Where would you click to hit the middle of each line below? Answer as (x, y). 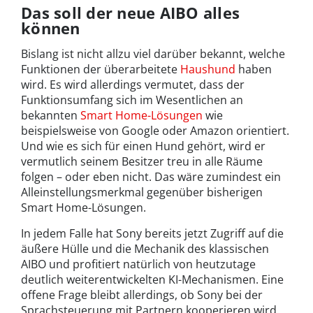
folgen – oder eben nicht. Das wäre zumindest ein (151, 177)
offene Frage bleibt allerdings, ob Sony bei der (142, 295)
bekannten (51, 116)
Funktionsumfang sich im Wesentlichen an (132, 100)
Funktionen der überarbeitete (101, 70)
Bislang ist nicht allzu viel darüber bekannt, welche (153, 54)
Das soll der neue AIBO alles (131, 13)
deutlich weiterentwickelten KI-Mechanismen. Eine (152, 280)
